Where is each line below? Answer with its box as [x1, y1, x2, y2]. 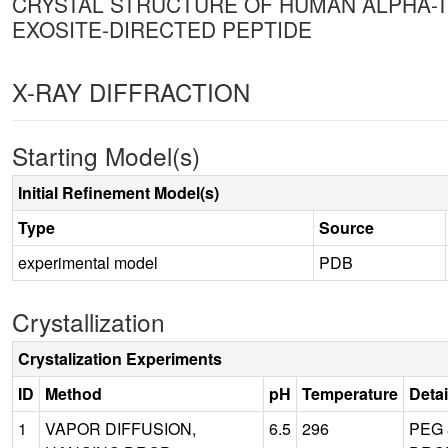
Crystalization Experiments [18, 346, 222, 370]
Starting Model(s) [12, 137, 200, 173]
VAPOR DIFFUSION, [45, 416, 196, 440]
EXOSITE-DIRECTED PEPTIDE [12, 13, 312, 44]
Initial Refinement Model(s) [18, 180, 219, 204]
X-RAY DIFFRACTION [12, 73, 250, 109]
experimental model [18, 250, 158, 274]
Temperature [302, 381, 398, 405]
